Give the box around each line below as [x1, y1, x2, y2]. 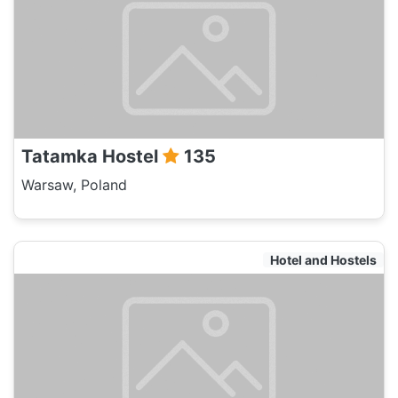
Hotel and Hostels [270, 252, 377, 267]
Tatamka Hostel [21, 146, 163, 167]
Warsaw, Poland [21, 176, 127, 194]
